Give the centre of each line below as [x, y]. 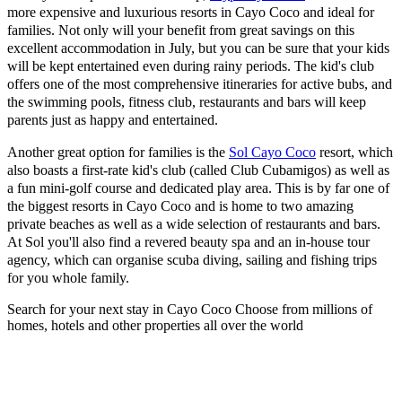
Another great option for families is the [118, 152]
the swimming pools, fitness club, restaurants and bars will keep [187, 101]
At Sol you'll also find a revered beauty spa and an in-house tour [188, 241]
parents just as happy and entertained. [113, 119]
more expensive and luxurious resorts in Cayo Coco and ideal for [191, 12]
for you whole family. [68, 277]
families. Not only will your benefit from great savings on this [181, 30]
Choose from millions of [304, 309]
